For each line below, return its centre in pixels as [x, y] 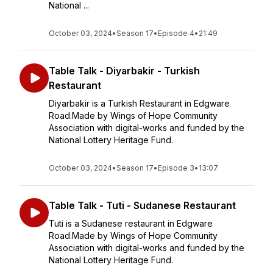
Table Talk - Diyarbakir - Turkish [124, 71]
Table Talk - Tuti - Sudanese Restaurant [142, 205]
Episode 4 [176, 33]
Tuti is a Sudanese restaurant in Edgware [131, 223]
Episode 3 [176, 168]
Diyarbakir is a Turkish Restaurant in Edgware [139, 103]
